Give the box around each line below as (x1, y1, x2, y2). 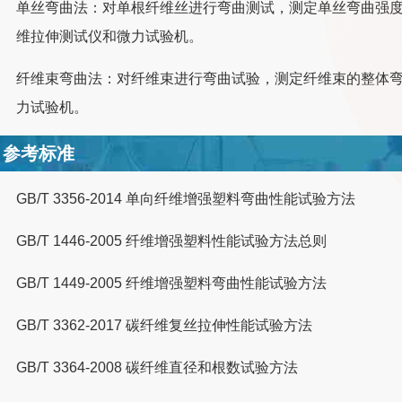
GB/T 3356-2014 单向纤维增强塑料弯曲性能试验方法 (16, 190, 356, 206)
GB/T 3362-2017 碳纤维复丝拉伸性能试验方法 (16, 317, 313, 333)
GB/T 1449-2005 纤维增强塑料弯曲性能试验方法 (16, 275, 328, 291)
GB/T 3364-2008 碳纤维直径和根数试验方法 (16, 359, 299, 375)
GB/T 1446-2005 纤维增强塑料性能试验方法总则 (16, 232, 328, 249)
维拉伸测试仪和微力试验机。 (16, 28, 204, 44)
